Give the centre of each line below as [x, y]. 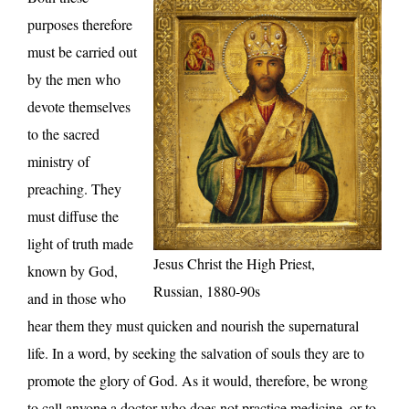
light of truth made [80, 243]
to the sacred [63, 133]
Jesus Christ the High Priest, [234, 263]
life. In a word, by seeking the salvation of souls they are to [196, 352]
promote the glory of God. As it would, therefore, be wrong [198, 380]
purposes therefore [80, 24]
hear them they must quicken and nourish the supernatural [193, 325]
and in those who [77, 298]
